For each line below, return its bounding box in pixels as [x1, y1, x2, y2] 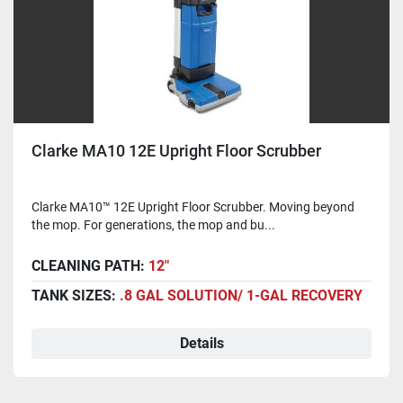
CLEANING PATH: [31, 257, 148, 275]
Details [179, 335, 224, 353]
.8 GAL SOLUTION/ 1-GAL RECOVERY [120, 287, 363, 305]
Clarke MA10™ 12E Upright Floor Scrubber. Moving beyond [31, 200, 354, 215]
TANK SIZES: [31, 287, 120, 305]
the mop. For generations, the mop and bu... [31, 218, 275, 233]
